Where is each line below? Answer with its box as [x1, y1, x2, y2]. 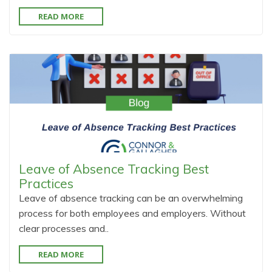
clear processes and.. [19, 222, 109, 234]
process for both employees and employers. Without [19, 207, 246, 219]
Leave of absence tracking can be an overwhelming [19, 192, 243, 204]
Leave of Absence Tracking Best [19, 161, 209, 177]
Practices [19, 175, 73, 191]
